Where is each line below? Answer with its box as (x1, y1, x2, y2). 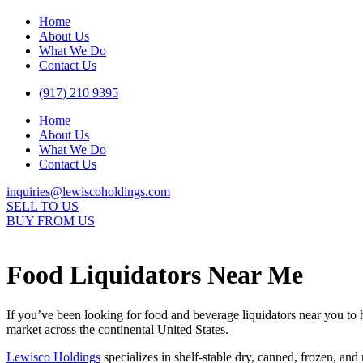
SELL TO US (6, 199, 79, 213)
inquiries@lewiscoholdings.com (6, 185, 170, 199)
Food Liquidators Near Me (6, 260, 303, 290)
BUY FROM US (6, 214, 95, 228)
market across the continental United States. (6, 322, 228, 336)
